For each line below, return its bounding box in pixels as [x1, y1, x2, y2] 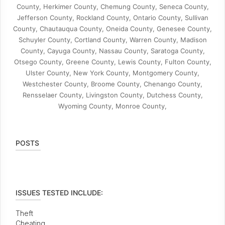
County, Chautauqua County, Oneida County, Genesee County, [13, 25, 212, 33]
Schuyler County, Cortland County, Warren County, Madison [18, 36, 207, 44]
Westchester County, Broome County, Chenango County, [23, 80, 202, 88]
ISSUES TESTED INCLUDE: [16, 188, 103, 197]
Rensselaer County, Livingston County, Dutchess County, [22, 91, 203, 99]
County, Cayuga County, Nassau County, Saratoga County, [20, 47, 205, 55]
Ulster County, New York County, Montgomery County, [26, 69, 199, 77]
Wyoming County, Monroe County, [58, 102, 167, 110]
